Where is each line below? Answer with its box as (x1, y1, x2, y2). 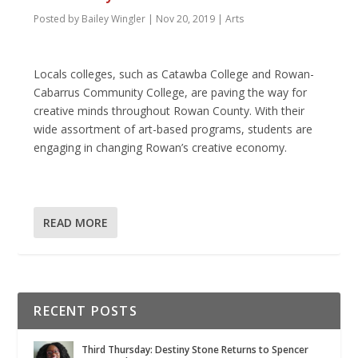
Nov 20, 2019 (156, 11, 216, 26)
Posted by (34, 11, 82, 26)
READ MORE (43, 214, 109, 230)
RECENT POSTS (34, 301, 137, 320)
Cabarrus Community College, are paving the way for (34, 85, 308, 101)
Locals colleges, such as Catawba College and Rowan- (34, 66, 315, 82)
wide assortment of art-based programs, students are (34, 121, 313, 137)
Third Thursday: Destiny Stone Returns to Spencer (82, 342, 309, 356)
